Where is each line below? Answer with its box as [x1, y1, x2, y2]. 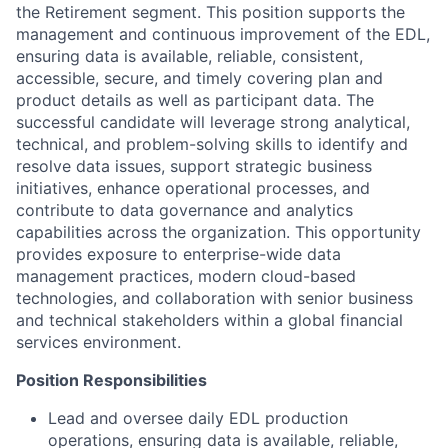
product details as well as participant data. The [16, 90, 374, 110]
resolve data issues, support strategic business [16, 156, 372, 176]
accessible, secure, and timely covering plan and [16, 68, 383, 88]
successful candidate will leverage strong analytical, [16, 112, 410, 132]
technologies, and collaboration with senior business [16, 288, 413, 308]
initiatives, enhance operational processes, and [16, 178, 370, 198]
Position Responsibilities [16, 370, 207, 390]
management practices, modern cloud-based [16, 266, 356, 286]
